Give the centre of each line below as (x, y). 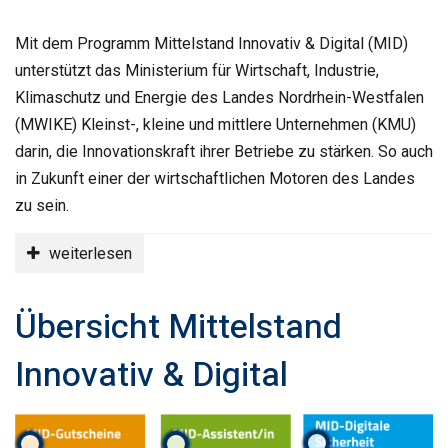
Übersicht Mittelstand (178, 326)
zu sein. (42, 205)
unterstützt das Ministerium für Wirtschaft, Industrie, (197, 70)
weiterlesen (88, 253)
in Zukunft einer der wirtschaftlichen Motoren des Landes (215, 178)
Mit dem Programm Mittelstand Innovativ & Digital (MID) (211, 43)
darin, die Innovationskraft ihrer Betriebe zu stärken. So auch (224, 151)
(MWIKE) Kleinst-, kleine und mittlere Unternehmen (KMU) (215, 124)
